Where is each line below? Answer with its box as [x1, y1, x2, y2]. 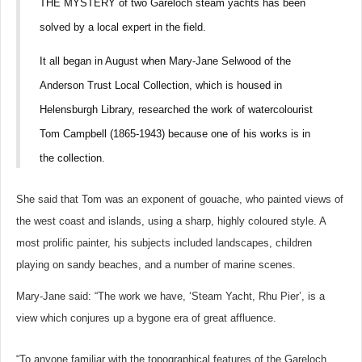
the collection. [40, 152, 105, 164]
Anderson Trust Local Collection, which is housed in [40, 79, 282, 91]
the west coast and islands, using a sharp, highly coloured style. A [16, 215, 326, 227]
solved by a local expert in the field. [40, 21, 206, 33]
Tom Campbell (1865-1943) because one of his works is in [40, 128, 310, 140]
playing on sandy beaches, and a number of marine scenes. [16, 259, 296, 271]
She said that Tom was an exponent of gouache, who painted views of [16, 193, 343, 205]
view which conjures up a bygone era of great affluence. [16, 312, 276, 324]
